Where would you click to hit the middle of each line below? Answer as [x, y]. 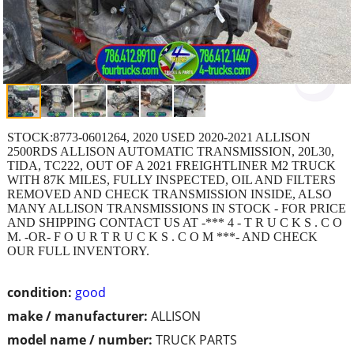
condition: [40, 292]
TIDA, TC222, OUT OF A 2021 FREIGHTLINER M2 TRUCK [171, 165]
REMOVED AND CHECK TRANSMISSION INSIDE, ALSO [169, 194]
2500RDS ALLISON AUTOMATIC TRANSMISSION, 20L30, [171, 151]
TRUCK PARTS [196, 339]
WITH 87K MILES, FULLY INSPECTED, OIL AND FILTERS [171, 179]
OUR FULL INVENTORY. [78, 250]
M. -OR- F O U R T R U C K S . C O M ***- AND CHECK [162, 236]
